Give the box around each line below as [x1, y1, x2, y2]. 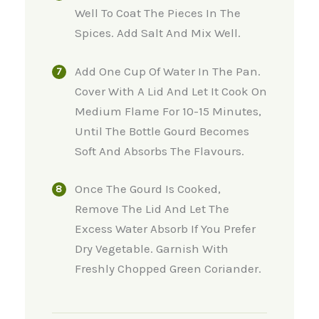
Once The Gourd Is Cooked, [74, 182, 221, 197]
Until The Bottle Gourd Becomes [74, 123, 249, 138]
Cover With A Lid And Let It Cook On [74, 83, 267, 98]
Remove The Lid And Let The [74, 202, 229, 216]
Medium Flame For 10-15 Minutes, [74, 103, 261, 118]
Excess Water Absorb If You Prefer [74, 221, 256, 236]
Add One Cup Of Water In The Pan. [74, 63, 261, 78]
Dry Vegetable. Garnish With [74, 241, 229, 256]
